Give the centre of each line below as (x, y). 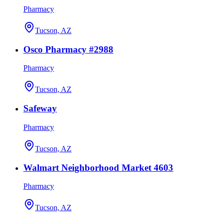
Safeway (40, 109)
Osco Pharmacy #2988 (68, 49)
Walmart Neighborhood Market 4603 (98, 167)
